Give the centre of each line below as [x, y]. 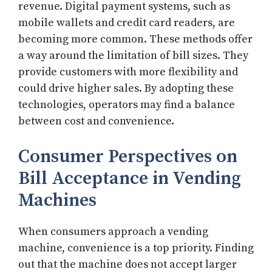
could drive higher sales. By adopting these [126, 89]
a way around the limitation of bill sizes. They [133, 56]
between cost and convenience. [96, 121]
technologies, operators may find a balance [127, 105]
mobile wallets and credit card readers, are [127, 23]
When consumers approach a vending [113, 232]
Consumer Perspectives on [128, 157]
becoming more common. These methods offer [135, 39]
